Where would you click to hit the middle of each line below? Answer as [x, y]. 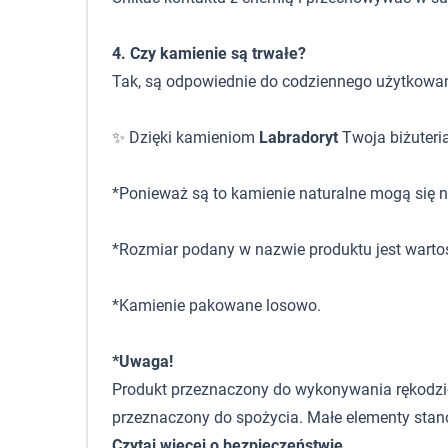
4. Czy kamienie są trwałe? [209, 53]
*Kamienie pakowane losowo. [216, 305]
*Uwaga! [142, 361]
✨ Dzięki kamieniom [185, 137]
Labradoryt [298, 137]
